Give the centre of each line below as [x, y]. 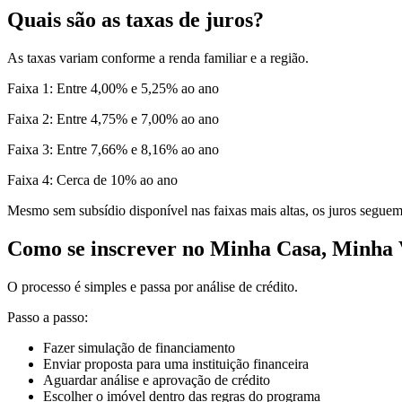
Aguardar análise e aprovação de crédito [157, 380]
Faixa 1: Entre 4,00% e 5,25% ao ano [113, 88]
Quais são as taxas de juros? [135, 19]
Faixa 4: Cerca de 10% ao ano [92, 179]
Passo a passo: [48, 317]
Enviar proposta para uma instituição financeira [176, 363]
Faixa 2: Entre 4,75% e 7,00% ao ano [113, 118]
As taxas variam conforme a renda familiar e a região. [158, 57]
